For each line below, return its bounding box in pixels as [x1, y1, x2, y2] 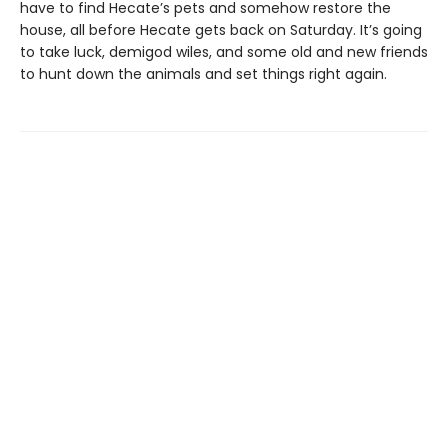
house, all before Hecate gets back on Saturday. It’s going [20, 20, 422, 41]
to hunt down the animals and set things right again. [20, 64, 387, 85]
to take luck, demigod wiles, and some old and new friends [20, 42, 428, 63]
